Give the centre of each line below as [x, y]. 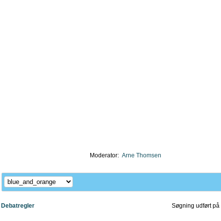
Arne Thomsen [142, 155]
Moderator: [106, 155]
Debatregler [18, 206]
